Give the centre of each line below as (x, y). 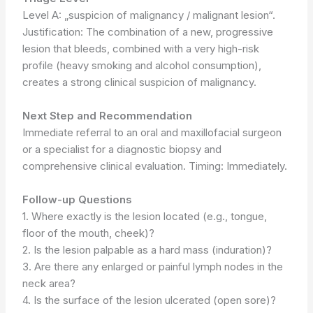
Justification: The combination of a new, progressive (148, 31)
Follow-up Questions (78, 199)
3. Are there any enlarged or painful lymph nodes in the (153, 266)
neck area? (49, 283)
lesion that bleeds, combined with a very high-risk (141, 48)
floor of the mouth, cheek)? (89, 233)
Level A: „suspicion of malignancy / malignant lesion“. (149, 15)
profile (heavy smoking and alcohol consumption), (142, 65)
